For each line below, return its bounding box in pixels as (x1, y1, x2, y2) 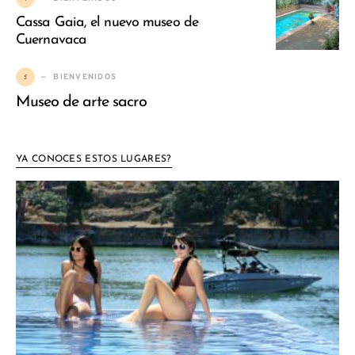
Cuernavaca (16, 32, 86, 48)
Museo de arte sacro (16, 94, 147, 111)
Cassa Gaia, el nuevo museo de (16, 15, 198, 31)
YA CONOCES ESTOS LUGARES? (16, 155, 172, 165)
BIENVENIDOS (53, 71, 116, 82)
